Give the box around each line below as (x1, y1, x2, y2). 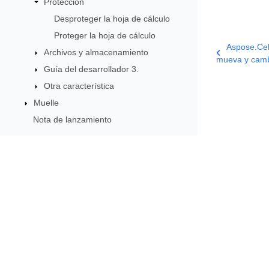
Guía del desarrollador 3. (44, 64, 139, 74)
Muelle (33, 98, 59, 108)
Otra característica (44, 81, 115, 91)
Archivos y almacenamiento (44, 47, 149, 58)
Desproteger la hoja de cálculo (53, 14, 170, 24)
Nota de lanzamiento (32, 115, 112, 125)
